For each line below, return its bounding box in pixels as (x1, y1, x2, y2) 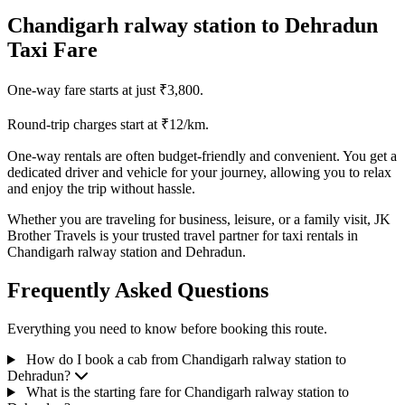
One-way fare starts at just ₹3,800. (7, 82, 203, 99)
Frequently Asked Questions (7, 278, 268, 303)
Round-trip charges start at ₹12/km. (7, 117, 209, 133)
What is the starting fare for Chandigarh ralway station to (25, 384, 349, 400)
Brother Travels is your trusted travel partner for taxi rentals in (7, 228, 358, 244)
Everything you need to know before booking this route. (7, 321, 327, 337)
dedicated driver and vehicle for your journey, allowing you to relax (7, 165, 391, 181)
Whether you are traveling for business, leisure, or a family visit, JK (7, 212, 391, 228)
